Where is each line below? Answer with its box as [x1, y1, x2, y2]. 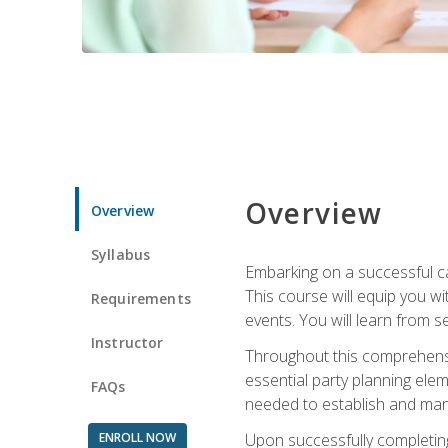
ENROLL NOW [98, 428, 176, 446]
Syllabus [91, 244, 151, 264]
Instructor [91, 332, 164, 352]
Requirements [91, 288, 191, 308]
